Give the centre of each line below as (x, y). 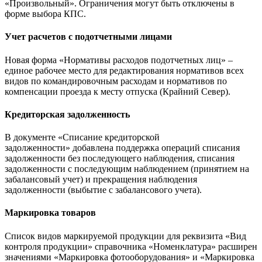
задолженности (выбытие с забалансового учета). (103, 190)
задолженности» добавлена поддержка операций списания (122, 148)
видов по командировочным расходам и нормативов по (116, 81)
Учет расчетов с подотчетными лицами (88, 37)
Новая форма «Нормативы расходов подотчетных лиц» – (119, 60)
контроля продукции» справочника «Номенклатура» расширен (131, 246)
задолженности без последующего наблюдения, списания (120, 158)
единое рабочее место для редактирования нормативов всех (124, 70)
